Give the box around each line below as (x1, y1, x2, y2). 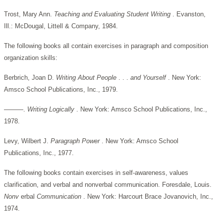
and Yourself (130, 74, 168, 82)
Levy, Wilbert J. (4, 137, 51, 145)
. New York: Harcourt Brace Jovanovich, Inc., (83, 193, 213, 201)
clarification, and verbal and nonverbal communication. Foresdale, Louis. (4, 181, 212, 189)
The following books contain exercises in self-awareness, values (4, 169, 188, 177)
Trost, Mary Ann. (4, 10, 54, 18)
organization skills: (4, 54, 57, 62)
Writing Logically (27, 106, 76, 113)
